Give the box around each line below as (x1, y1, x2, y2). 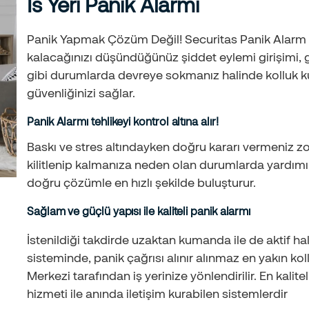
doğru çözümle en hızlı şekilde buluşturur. (27, 175, 256, 190)
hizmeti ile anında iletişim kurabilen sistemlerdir (27, 286, 288, 301)
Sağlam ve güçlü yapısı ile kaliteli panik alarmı (27, 204, 251, 218)
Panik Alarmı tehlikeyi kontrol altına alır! (27, 114, 219, 128)
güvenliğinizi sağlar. (27, 85, 135, 101)
